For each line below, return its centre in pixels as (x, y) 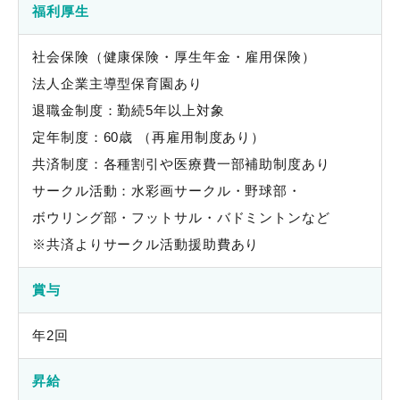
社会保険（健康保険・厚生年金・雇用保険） (176, 57)
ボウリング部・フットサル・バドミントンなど (181, 217)
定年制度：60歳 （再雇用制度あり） (149, 137)
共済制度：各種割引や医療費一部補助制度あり (181, 164)
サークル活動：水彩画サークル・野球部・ (167, 191)
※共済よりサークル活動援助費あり (146, 244)
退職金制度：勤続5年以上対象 (129, 110)
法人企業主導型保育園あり (117, 83)
